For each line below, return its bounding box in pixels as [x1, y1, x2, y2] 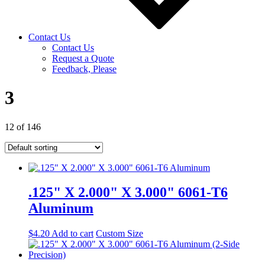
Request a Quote [52, 53, 114, 63]
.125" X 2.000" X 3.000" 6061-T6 [28, 185, 228, 201]
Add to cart [51, 228, 93, 239]
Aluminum [28, 201, 93, 216]
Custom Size [96, 228, 143, 239]
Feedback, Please [52, 63, 117, 74]
